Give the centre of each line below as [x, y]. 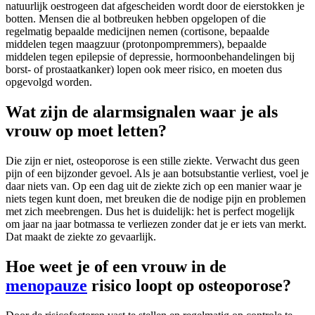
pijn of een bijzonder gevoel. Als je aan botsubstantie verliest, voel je [157, 174]
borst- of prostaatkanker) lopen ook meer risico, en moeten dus [144, 70]
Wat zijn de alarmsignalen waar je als [142, 112]
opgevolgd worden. [49, 82]
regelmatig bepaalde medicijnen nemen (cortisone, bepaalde [137, 32]
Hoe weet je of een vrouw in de [116, 267]
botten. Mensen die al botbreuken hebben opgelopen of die [136, 19]
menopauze [46, 286]
